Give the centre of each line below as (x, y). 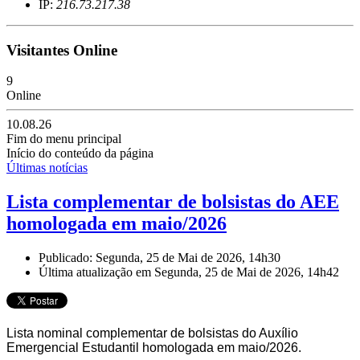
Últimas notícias (47, 168)
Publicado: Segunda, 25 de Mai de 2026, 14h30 (160, 258)
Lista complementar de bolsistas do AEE (173, 202)
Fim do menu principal (64, 139)
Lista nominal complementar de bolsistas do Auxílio (152, 333)
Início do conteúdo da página (80, 153)
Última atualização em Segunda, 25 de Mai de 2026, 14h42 (189, 272)
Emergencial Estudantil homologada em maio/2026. (154, 348)
